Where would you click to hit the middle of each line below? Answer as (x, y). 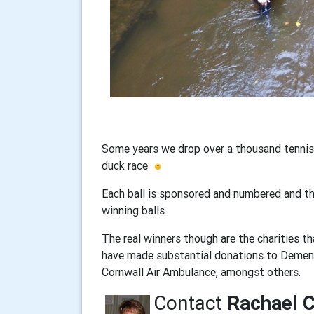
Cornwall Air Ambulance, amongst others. (201, 272)
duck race (126, 165)
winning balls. (134, 210)
